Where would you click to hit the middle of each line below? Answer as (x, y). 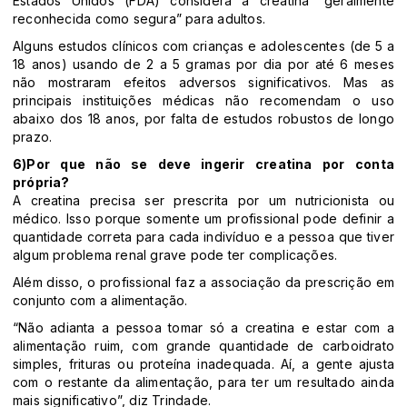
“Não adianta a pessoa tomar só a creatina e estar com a (203, 328)
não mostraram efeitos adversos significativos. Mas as (203, 83)
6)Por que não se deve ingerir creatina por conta (203, 164)
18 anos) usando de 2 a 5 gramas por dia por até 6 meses (203, 65)
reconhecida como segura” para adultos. (139, 19)
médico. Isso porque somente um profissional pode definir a (203, 219)
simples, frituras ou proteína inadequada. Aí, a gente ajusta (203, 364)
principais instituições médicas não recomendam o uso (203, 101)
